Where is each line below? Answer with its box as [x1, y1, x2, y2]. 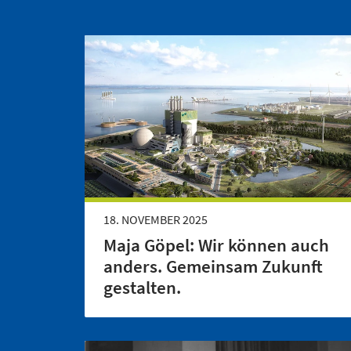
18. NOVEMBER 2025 [103, 212, 208, 228]
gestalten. [103, 277, 181, 299]
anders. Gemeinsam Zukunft [103, 255, 323, 278]
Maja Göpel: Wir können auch [103, 234, 329, 257]
